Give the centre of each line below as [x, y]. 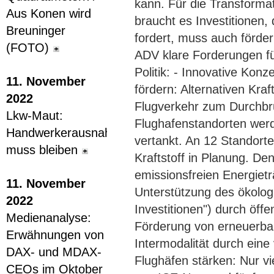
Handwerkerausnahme [67, 133]
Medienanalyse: [49, 218]
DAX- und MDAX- [54, 252]
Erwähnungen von [55, 235]
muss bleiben [42, 150]
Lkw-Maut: [35, 116]
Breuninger [36, 31]
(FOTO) [28, 48]
